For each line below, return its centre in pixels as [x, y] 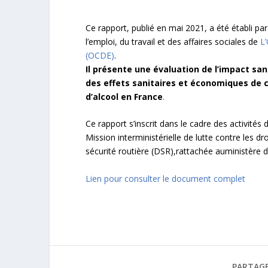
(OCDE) [100, 55]
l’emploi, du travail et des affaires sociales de [173, 41]
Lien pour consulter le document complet [165, 178]
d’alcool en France [124, 96]
